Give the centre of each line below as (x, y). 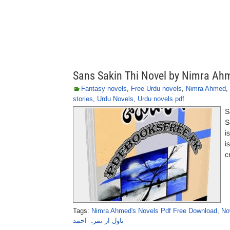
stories (83, 99)
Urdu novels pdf (161, 99)
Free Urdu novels (156, 89)
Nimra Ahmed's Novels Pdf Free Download (154, 211)
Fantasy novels (104, 89)
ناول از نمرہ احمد (98, 221)
